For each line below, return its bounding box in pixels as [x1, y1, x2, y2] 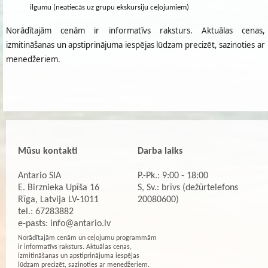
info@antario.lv [50, 218, 111, 229]
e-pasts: [18, 218, 50, 229]
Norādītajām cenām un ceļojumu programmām [18, 234, 157, 242]
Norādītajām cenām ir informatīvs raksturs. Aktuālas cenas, [6, 25, 265, 36]
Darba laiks [138, 146, 182, 156]
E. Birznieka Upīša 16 [18, 182, 99, 193]
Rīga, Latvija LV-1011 [18, 194, 99, 205]
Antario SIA [18, 170, 61, 181]
